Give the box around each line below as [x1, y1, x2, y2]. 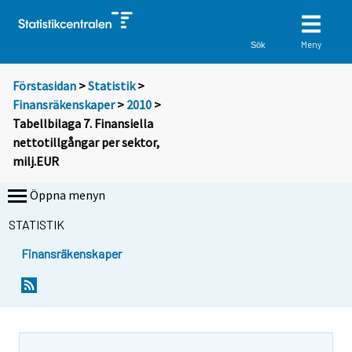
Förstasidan [13, 78, 76, 94]
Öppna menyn [30, 187, 105, 203]
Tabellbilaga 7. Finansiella [13, 115, 153, 132]
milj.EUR [13, 153, 59, 170]
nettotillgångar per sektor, [13, 134, 159, 151]
